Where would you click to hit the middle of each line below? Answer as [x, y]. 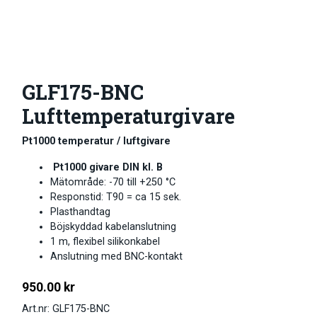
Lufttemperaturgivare [128, 116]
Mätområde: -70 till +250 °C [113, 182]
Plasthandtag [80, 212]
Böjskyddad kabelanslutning [113, 226]
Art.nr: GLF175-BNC [66, 309]
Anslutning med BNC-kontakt [116, 256]
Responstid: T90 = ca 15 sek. [116, 197]
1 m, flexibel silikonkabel [105, 241]
